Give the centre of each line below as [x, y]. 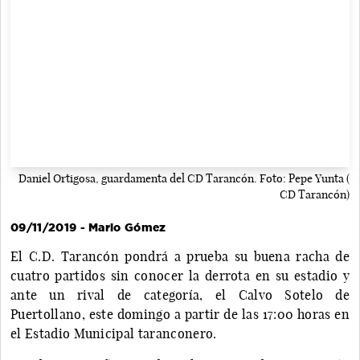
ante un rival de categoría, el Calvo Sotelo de [180, 295]
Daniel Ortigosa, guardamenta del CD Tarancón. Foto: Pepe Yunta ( [184, 178]
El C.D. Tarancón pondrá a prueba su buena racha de [180, 256]
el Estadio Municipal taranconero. [114, 333]
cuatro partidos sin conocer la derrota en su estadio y [180, 275]
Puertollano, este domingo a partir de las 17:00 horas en [180, 314]
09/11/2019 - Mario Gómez [88, 227]
